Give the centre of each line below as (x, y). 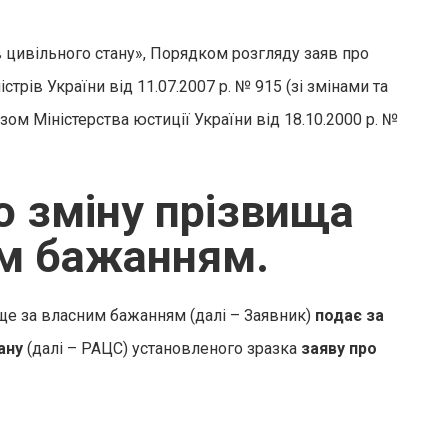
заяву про (339, 348)
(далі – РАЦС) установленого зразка (162, 348)
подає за (349, 315)
